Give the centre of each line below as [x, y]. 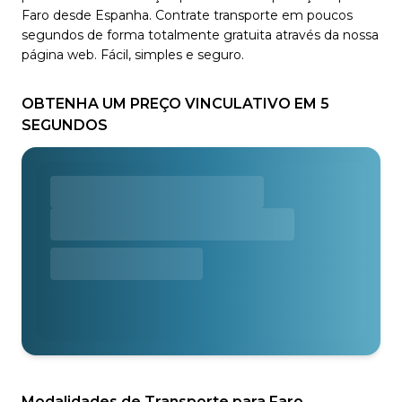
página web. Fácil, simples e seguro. [133, 55]
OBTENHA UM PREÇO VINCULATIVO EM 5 [175, 104]
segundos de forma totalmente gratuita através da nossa [200, 35]
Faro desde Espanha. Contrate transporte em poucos [187, 15]
